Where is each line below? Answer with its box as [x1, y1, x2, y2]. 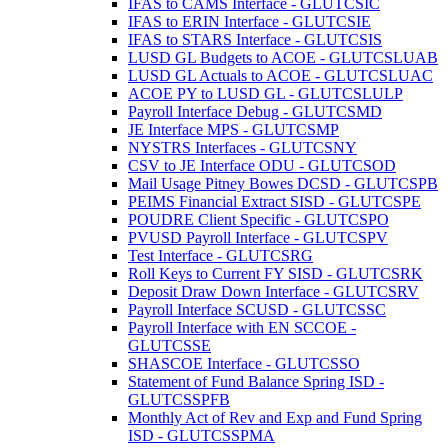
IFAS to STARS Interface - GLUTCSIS [128, 31, 382, 48]
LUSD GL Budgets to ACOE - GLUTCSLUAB [128, 49, 438, 66]
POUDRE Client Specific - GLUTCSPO [128, 211, 389, 228]
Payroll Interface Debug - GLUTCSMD [128, 103, 382, 120]
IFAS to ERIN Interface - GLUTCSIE [128, 13, 371, 30]
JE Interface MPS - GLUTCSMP [128, 121, 339, 138]
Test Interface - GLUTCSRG [128, 247, 313, 264]
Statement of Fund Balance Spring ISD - [128, 373, 384, 390]
